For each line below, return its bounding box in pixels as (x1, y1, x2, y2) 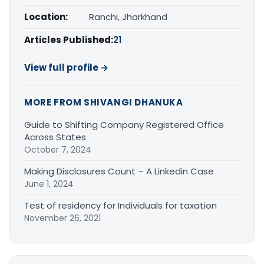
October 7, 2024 (24, 144, 91, 156)
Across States (24, 131, 86, 144)
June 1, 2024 (24, 178, 74, 190)
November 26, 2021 (24, 212, 101, 225)
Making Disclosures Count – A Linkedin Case (24, 165, 214, 178)
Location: (24, 11, 68, 24)
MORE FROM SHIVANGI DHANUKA (24, 96, 183, 109)
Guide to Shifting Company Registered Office (24, 118, 224, 131)
